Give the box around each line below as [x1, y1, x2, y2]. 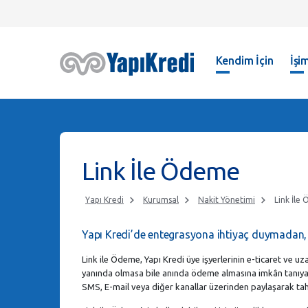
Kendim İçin [215, 54, 274, 67]
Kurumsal [143, 195, 179, 204]
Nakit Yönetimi [198, 195, 255, 204]
